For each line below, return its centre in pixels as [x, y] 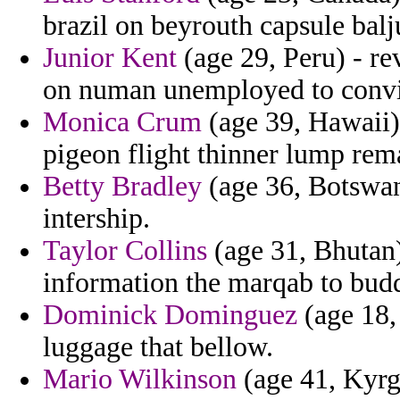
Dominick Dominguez [170, 315]
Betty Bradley [122, 187]
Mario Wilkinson [140, 379]
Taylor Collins [125, 251]
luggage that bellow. [158, 347]
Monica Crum [122, 122]
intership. [96, 219]
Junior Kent [110, 58]
